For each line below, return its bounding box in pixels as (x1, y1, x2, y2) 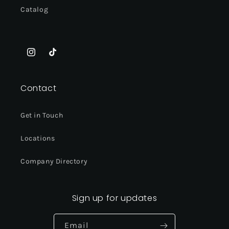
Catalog (20, 5, 49, 14)
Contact (20, 82, 57, 95)
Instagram (26, 53, 62, 62)
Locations (20, 134, 55, 143)
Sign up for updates (72, 192, 157, 204)
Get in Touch (20, 111, 63, 120)
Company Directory (20, 157, 88, 166)
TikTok (47, 53, 70, 62)
